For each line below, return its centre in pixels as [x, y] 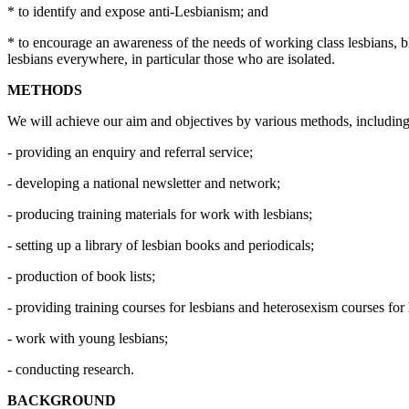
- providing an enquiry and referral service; [130, 152]
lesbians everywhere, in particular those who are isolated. [171, 59]
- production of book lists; [81, 276]
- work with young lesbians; [88, 338]
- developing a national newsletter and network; [144, 183]
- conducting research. [71, 369]
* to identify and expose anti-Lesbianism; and [138, 11]
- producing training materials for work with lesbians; [160, 214]
